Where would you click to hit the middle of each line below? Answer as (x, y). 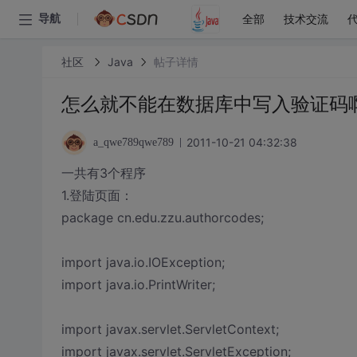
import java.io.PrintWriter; (138, 284)
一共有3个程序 (103, 173)
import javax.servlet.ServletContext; (170, 329)
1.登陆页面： (97, 195)
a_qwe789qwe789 (133, 142)
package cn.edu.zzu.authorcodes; (162, 218)
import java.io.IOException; (143, 262)
